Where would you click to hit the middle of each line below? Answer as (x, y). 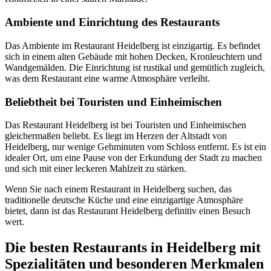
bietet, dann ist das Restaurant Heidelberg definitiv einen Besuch (128, 211)
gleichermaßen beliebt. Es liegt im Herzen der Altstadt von (116, 136)
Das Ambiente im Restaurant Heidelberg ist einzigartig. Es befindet (132, 45)
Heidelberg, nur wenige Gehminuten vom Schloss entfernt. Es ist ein (135, 147)
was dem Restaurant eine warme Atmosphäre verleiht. (107, 78)
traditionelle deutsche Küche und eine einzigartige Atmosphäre (124, 200)
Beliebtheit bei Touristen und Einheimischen (113, 102)
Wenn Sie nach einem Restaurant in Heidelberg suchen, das (118, 189)
